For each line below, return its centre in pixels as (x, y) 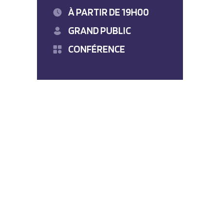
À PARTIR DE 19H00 (109, 12)
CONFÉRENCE (97, 49)
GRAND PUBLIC (100, 30)
